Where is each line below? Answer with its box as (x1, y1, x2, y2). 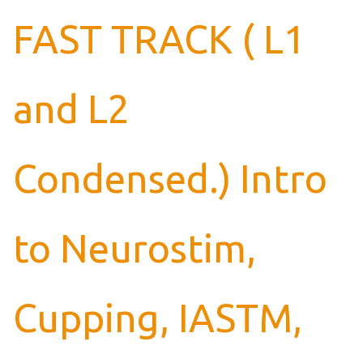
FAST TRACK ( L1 (12, 16, 305, 61)
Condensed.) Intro (12, 156, 327, 200)
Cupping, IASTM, (12, 295, 302, 340)
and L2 (12, 86, 130, 130)
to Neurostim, (12, 225, 256, 270)
